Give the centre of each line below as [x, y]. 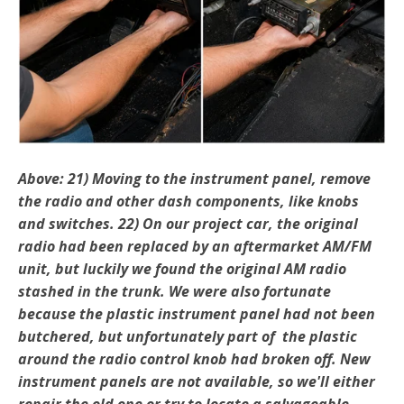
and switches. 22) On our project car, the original [188, 223]
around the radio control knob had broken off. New [194, 358]
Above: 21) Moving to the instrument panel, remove [194, 178]
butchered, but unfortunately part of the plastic [188, 336]
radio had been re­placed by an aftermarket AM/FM [195, 246]
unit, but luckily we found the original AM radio [182, 268]
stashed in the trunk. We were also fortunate [174, 291]
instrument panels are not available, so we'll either [197, 381]
